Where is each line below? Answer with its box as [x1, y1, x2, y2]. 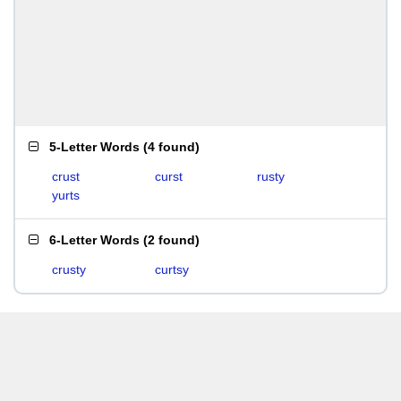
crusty [52, 262, 86, 277]
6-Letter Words [49, 233, 140, 247]
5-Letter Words [49, 140, 140, 154]
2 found [148, 233, 195, 247]
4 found [148, 140, 195, 154]
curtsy [154, 262, 189, 277]
